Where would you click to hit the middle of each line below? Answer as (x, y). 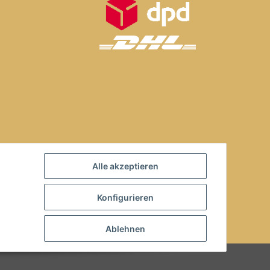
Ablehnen (125, 228)
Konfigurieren (125, 197)
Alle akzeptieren (125, 166)
